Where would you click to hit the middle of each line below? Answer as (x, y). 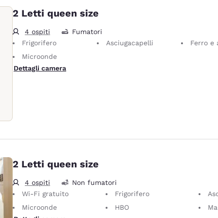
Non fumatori (94, 182)
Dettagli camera (40, 68)
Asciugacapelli (130, 43)
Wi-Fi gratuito (45, 193)
